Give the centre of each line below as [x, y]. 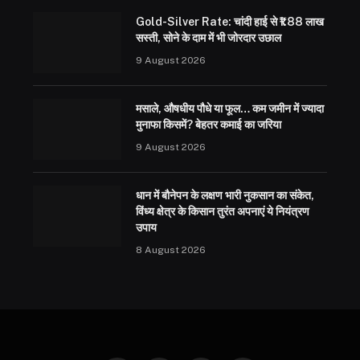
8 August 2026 [170, 250]
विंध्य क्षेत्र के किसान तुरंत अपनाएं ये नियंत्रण [222, 211]
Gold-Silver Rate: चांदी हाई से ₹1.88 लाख [229, 21]
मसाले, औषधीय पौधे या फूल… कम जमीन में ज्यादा [229, 108]
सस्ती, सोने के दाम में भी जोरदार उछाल [208, 37]
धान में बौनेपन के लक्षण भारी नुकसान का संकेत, [225, 195]
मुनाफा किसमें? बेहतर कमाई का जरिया [208, 124]
